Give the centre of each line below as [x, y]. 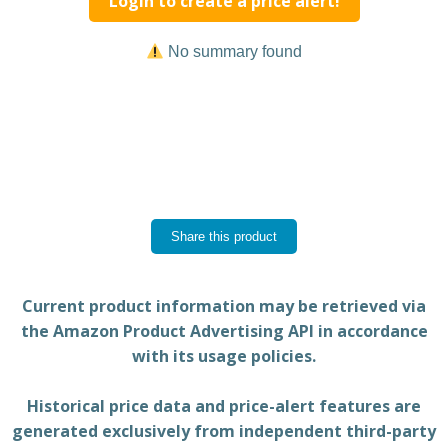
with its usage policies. [224, 356]
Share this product [224, 236]
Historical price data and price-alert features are [224, 406]
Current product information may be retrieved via [224, 306]
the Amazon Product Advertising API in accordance [224, 331]
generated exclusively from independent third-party [224, 431]
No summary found [233, 51]
